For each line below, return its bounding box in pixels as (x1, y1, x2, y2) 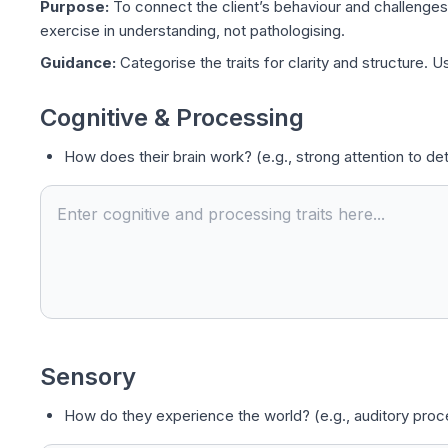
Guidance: (40, 53, 116, 72)
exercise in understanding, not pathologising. (40, 21, 345, 40)
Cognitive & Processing (40, 103, 304, 132)
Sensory (40, 362, 136, 391)
